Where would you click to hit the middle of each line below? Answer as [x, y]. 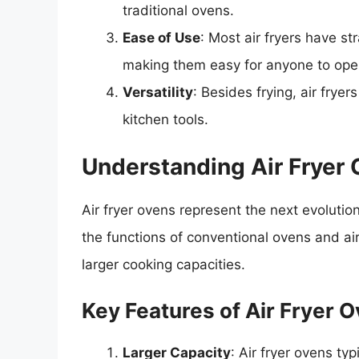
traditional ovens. [178, 11]
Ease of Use [161, 38]
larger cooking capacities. [163, 264]
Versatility [158, 93]
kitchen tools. [165, 120]
